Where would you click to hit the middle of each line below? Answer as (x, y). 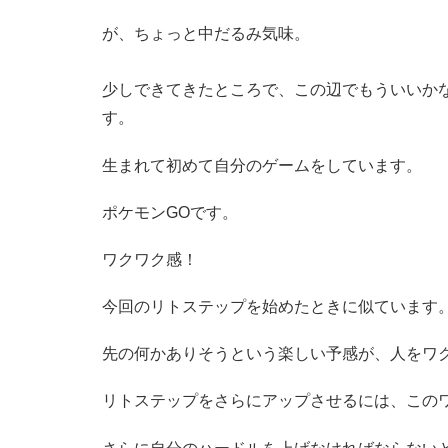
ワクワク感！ (150, 259)
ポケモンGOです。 (170, 212)
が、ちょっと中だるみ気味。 (206, 34)
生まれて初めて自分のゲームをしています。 (262, 165)
